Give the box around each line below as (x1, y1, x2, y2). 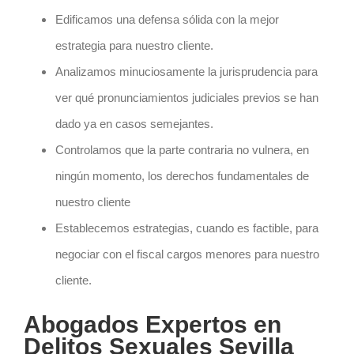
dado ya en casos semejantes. (55, 117, 213, 131)
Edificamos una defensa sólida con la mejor (55, 13, 279, 27)
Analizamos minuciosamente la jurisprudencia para (55, 65, 318, 79)
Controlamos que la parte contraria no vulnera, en (55, 143, 309, 157)
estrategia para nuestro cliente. (55, 39, 213, 53)
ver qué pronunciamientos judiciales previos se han (55, 91, 318, 105)
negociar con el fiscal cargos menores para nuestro (55, 247, 319, 262)
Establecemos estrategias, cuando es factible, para (55, 221, 318, 235)
